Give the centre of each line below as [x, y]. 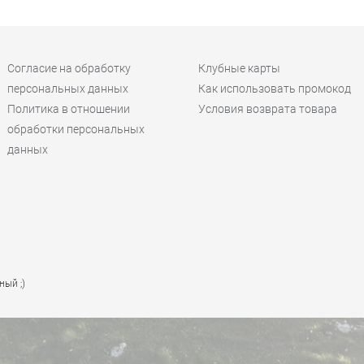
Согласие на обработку [69, 68]
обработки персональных [76, 129]
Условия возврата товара [268, 108]
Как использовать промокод [275, 88]
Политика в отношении [69, 108]
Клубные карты [239, 68]
